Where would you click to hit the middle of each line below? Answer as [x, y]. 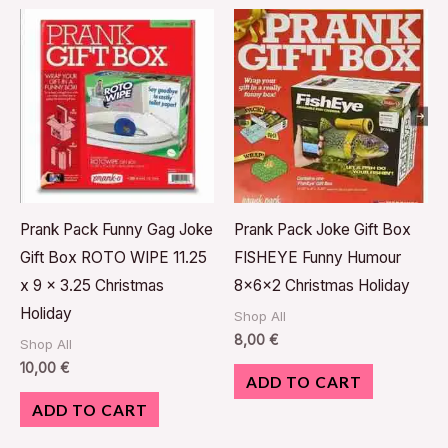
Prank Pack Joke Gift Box [322, 229]
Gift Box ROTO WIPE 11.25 [113, 257]
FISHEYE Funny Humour [317, 257]
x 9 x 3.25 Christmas [92, 285]
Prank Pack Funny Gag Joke [116, 229]
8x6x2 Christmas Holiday [322, 285]
